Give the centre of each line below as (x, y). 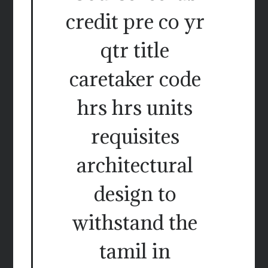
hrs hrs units (135, 108)
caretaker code (135, 79)
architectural (135, 165)
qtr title (135, 50)
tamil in (135, 251)
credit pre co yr (135, 22)
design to (135, 194)
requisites (135, 136)
